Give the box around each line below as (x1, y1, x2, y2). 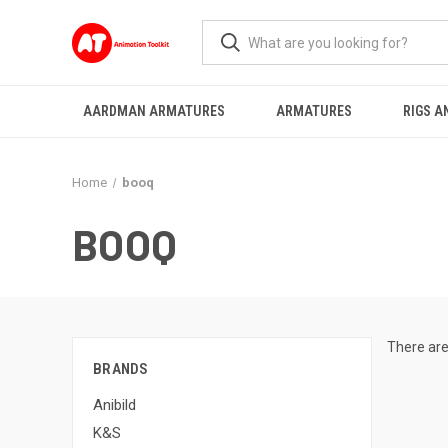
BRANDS (93, 360, 149, 378)
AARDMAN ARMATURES (82, 103, 225, 119)
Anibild (93, 395, 136, 414)
